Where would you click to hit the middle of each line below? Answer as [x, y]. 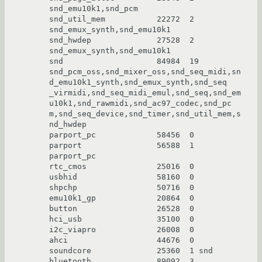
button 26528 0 [122, 209]
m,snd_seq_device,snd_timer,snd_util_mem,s [145, 114]
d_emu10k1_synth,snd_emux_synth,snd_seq [138, 82]
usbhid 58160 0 [122, 177]
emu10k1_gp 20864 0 [122, 198]
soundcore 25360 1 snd [131, 251]
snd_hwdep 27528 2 [122, 40]
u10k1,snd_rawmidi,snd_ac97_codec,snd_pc [140, 104]
